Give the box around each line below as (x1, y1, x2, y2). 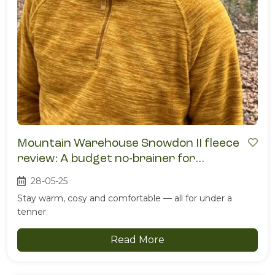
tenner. (17, 206, 48, 217)
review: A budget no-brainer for (17, 150, 195, 165)
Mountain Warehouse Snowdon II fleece (17, 135, 239, 150)
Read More (110, 233, 165, 246)
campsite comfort (17, 166, 118, 180)
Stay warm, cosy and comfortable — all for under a (17, 192, 232, 204)
